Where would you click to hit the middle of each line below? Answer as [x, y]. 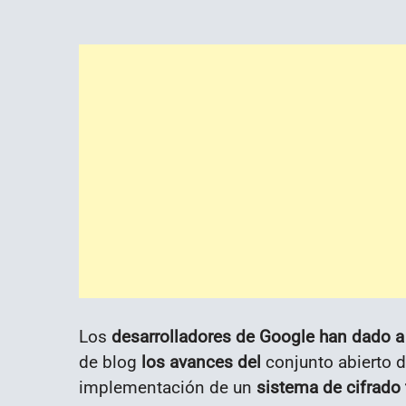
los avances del [203, 362]
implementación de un [168, 388]
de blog [110, 362]
